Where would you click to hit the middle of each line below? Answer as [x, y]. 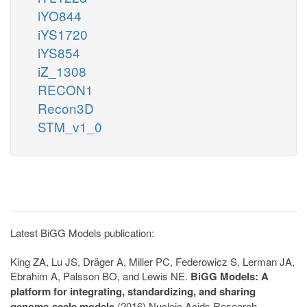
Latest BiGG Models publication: [82, 232]
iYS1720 [63, 34]
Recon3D [66, 108]
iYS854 [59, 52]
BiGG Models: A [230, 276]
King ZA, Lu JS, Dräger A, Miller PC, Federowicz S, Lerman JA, [152, 261]
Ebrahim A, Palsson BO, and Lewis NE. [100, 275]
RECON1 [65, 89]
